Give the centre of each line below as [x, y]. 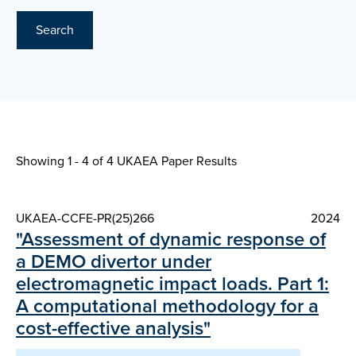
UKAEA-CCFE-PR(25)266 [85, 219]
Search [55, 30]
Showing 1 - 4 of [61, 161]
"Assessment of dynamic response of [171, 240]
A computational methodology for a [167, 306]
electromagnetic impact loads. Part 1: [172, 284]
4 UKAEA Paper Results [172, 161]
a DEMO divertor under [114, 262]
